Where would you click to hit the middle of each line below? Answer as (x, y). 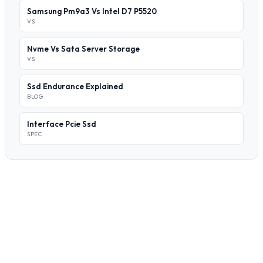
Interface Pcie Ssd (62, 124)
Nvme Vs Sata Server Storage (83, 49)
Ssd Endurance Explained (75, 86)
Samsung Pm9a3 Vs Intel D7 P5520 (92, 11)
